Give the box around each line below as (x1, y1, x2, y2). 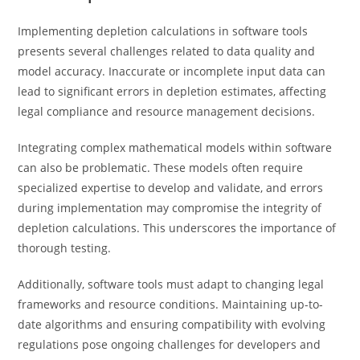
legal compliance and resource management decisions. (18, 104, 316, 119)
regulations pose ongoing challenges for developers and (18, 337, 321, 352)
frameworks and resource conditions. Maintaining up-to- (18, 297, 324, 312)
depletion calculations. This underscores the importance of (18, 220, 337, 235)
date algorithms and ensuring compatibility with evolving (18, 317, 326, 332)
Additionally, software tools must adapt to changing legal (18, 276, 325, 292)
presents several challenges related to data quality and (18, 43, 316, 59)
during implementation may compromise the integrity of (18, 200, 322, 215)
